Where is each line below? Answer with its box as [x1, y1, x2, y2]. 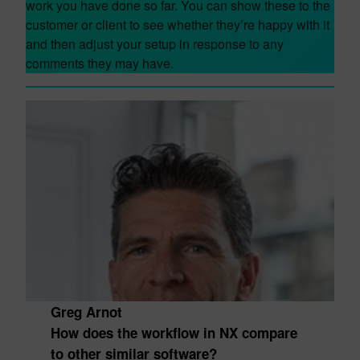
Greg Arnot [50, 302, 122, 321]
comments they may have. [26, 54, 174, 72]
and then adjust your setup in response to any [26, 35, 284, 53]
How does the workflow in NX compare [50, 323, 297, 342]
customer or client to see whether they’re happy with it [26, 15, 329, 34]
